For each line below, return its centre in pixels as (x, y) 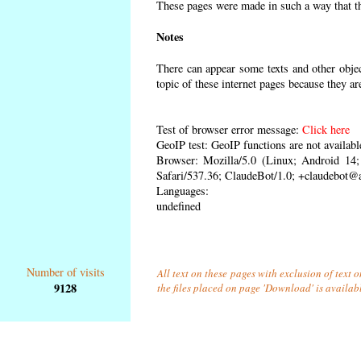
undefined (178, 205)
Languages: (183, 190)
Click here (326, 129)
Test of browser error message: (229, 129)
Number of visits (65, 272)
